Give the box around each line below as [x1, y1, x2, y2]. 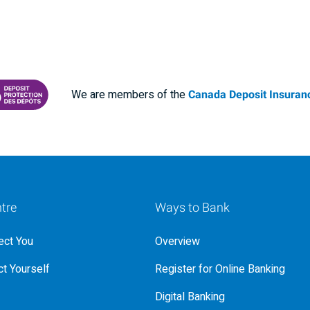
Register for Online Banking [155, 261, 285, 277]
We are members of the [71, 86, 188, 103]
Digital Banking [155, 289, 225, 305]
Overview [155, 233, 200, 250]
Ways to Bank [155, 199, 230, 217]
